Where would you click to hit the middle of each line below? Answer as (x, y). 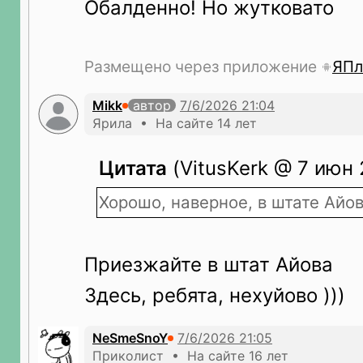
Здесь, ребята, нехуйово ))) (215, 295)
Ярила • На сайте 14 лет (175, 123)
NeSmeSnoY (130, 338)
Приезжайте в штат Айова (209, 265)
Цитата (133, 168)
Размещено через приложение (203, 66)
